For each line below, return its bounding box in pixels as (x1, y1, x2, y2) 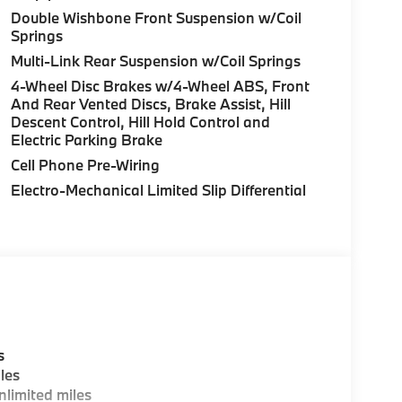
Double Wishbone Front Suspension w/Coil (10, 8, 301, 28)
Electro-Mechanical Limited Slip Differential (10, 180, 306, 200)
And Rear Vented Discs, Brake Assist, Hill (10, 94, 291, 114)
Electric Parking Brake (10, 130, 162, 150)
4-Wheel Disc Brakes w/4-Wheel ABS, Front (10, 76, 311, 96)
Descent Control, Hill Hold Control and (10, 112, 270, 132)
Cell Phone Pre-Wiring (10, 155, 161, 175)
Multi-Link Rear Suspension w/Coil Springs (10, 51, 301, 71)
